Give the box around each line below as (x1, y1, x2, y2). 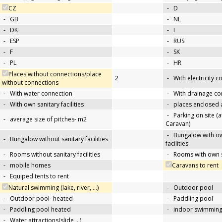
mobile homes (10, 161, 51, 170)
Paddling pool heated (10, 205, 71, 214)
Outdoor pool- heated (10, 194, 73, 203)
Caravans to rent (172, 161, 219, 170)
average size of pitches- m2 (10, 115, 87, 124)
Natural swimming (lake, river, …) (8, 183, 99, 192)
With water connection (10, 89, 72, 98)
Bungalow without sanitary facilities (10, 135, 108, 144)
